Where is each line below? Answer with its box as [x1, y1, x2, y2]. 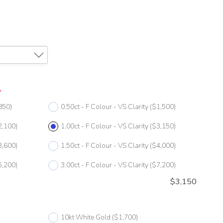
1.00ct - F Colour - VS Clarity [60, 121, 148, 131]
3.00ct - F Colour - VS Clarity [60, 160, 148, 170]
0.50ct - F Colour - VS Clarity [60, 102, 148, 112]
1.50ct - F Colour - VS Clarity [60, 141, 148, 151]
